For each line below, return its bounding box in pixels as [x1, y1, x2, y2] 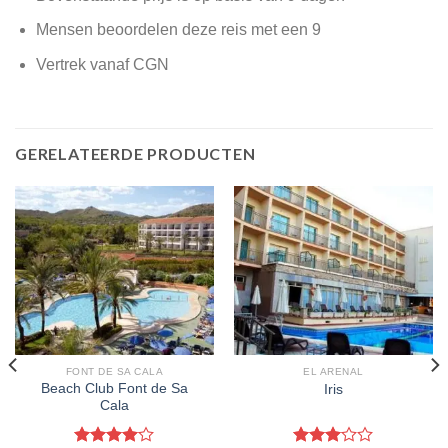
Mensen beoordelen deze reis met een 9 [35, 21, 321, 39]
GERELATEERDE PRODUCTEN [15, 143, 256, 163]
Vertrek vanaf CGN [35, 55, 169, 73]
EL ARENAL [303, 365, 364, 377]
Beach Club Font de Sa [41, 381, 188, 397]
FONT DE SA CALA [65, 365, 164, 377]
